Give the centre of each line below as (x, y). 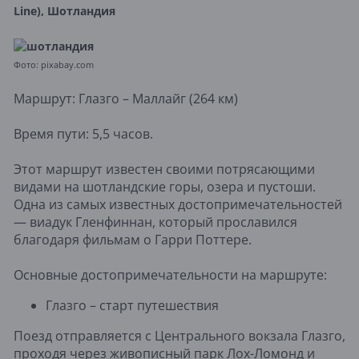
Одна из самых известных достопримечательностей (178, 204)
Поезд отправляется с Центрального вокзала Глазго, (179, 335)
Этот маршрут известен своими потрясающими (164, 169)
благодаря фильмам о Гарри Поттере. (133, 239)
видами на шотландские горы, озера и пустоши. (165, 186)
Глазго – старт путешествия (132, 305)
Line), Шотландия (65, 10)
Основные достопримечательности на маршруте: (170, 274)
